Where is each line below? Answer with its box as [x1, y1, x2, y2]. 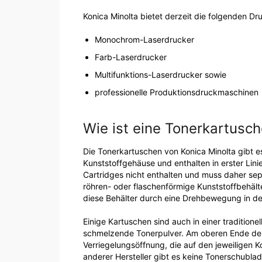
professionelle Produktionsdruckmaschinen [95, 87, 258, 97]
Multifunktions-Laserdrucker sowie [95, 69, 226, 80]
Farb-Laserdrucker [95, 51, 167, 62]
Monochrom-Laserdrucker [95, 34, 194, 44]
